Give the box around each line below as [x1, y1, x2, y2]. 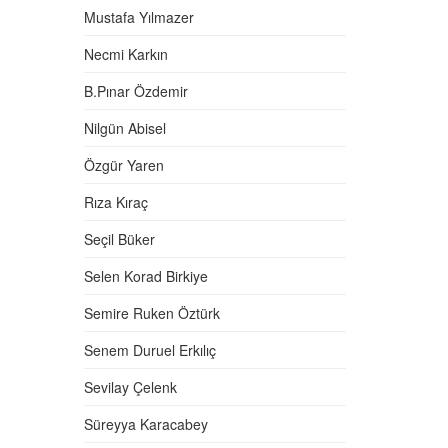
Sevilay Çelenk [83, 377, 177, 397]
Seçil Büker [83, 229, 155, 249]
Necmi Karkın [83, 44, 168, 64]
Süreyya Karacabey [83, 414, 208, 434]
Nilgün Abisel [83, 118, 166, 138]
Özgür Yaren [83, 155, 164, 175]
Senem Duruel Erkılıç [83, 340, 216, 360]
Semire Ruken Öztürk [83, 303, 220, 323]
